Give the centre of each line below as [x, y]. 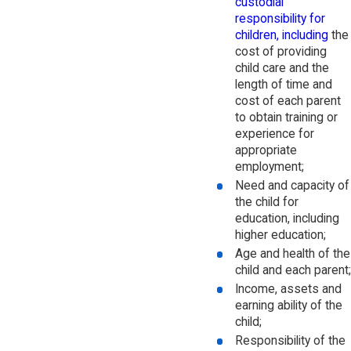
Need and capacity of [292, 186]
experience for [274, 134]
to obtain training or [286, 118]
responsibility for [280, 19]
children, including [281, 36]
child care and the [282, 69]
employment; [269, 167]
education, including [287, 219]
